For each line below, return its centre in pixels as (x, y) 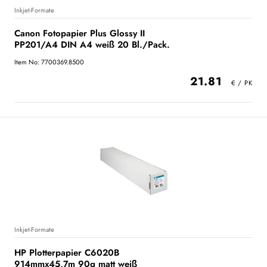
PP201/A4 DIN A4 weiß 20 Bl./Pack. (92, 44)
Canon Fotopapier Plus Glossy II (80, 33)
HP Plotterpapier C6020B (67, 252)
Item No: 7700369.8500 (49, 62)
